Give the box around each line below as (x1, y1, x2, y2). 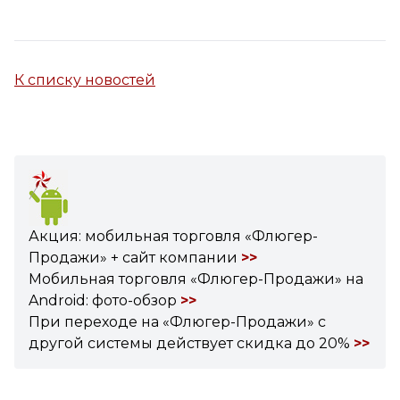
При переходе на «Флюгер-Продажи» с (29, 313, 326, 330)
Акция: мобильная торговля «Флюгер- (29, 228, 318, 245)
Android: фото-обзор (29, 292, 180, 309)
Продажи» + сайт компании (29, 249, 241, 266)
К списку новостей (14, 71, 155, 88)
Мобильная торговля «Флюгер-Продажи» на (29, 271, 363, 287)
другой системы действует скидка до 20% (29, 335, 354, 352)
